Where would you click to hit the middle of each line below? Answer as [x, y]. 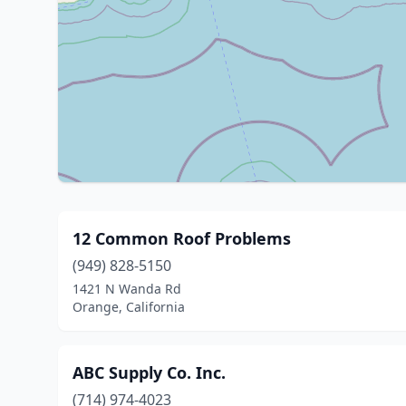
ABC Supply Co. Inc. [149, 372]
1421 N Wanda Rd [127, 289]
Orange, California [129, 307]
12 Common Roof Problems [182, 238]
